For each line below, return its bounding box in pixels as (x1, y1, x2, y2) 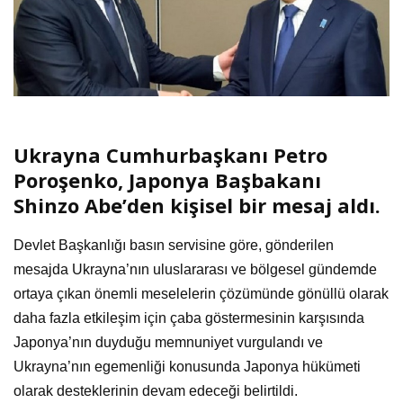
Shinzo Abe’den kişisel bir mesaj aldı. (13, 191, 381, 219)
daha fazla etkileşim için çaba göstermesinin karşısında (13, 309, 364, 326)
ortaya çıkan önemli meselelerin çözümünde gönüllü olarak (13, 285, 389, 301)
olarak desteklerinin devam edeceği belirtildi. (13, 382, 298, 399)
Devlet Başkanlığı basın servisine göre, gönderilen (13, 237, 334, 253)
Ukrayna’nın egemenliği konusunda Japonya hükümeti (13, 358, 361, 374)
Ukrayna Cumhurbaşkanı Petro (13, 140, 327, 168)
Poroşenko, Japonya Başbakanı (13, 166, 321, 193)
